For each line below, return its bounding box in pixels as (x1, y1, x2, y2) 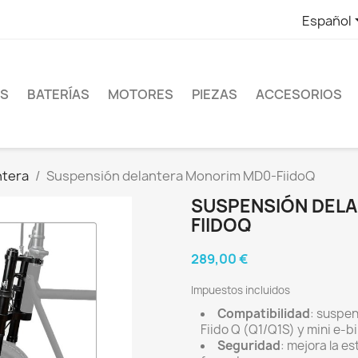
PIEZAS (192, 85, 237, 103)
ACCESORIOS (256, 85, 342, 103)
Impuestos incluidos (191, 283, 290, 298)
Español (301, 11, 352, 30)
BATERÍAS (27, 85, 89, 103)
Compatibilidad (217, 305, 310, 323)
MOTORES (108, 85, 173, 103)
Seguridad (217, 337, 280, 355)
